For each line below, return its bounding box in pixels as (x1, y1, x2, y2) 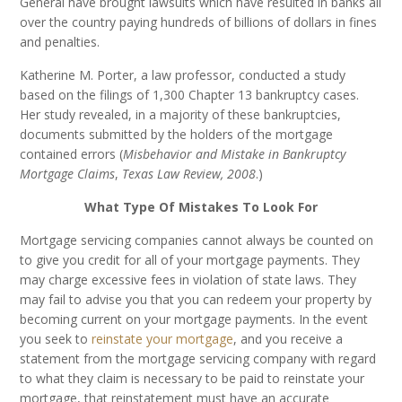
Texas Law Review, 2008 (122, 164, 257, 182)
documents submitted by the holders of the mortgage (20, 125, 334, 143)
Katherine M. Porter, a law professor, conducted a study (20, 66, 346, 83)
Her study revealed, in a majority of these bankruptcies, (20, 105, 342, 123)
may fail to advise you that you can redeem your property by (20, 290, 372, 308)
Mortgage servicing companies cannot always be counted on (20, 231, 374, 249)
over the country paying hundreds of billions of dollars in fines (20, 13, 378, 31)
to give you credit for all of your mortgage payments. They (20, 250, 361, 268)
